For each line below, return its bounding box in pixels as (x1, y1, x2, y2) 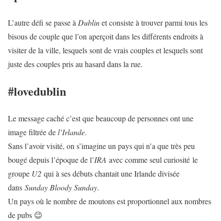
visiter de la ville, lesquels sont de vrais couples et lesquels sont (8, 45, 203, 56)
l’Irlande (58, 127, 85, 138)
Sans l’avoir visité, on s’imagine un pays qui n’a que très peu (8, 141, 195, 151)
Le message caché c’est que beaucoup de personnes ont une (8, 113, 193, 124)
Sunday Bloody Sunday (25, 182, 97, 193)
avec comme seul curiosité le (107, 154, 198, 165)
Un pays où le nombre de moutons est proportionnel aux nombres (8, 196, 211, 207)
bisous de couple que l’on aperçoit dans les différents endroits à (8, 31, 203, 42)
